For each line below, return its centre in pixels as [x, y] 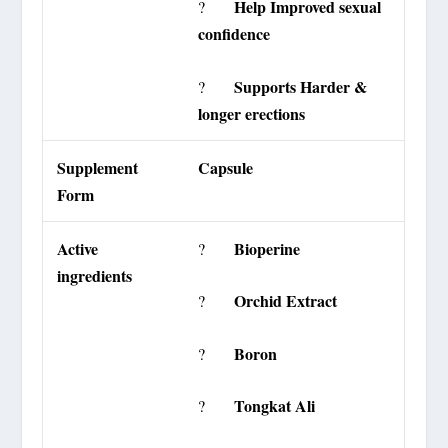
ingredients [95, 275]
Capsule [226, 167]
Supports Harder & [301, 86]
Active [78, 248]
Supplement [98, 167]
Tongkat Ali [275, 406]
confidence [234, 34]
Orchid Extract [286, 301]
